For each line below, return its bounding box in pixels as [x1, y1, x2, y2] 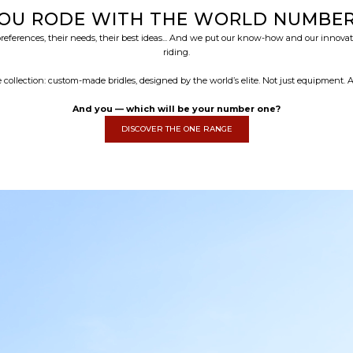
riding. [163, 46, 190, 58]
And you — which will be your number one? [72, 102, 281, 114]
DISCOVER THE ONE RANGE [121, 123, 232, 134]
